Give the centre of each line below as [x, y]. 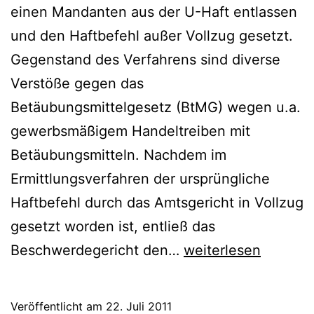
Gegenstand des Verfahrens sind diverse [145, 59]
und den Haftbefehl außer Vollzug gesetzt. [152, 35]
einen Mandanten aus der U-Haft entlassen [154, 12]
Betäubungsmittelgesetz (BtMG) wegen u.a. [156, 107]
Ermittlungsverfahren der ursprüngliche [140, 178]
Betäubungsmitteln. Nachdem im [118, 155]
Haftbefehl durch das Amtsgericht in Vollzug [157, 202]
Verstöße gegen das [77, 83]
